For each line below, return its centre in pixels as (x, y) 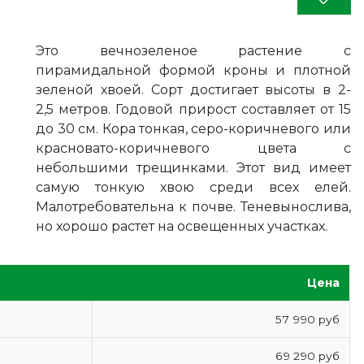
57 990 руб (308, 319)
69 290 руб (308, 355)
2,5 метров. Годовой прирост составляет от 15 (193, 109)
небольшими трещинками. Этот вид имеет (193, 168)
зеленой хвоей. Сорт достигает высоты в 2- (193, 90)
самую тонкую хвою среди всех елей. (193, 187)
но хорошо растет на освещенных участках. (184, 226)
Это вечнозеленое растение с (193, 51)
